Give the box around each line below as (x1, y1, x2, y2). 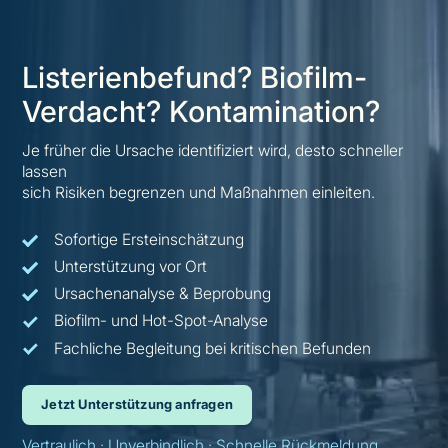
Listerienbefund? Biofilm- (22, 60, 368, 96)
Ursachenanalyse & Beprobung (53, 284, 271, 304)
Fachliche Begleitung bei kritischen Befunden (53, 338, 371, 358)
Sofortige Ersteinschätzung (53, 229, 244, 249)
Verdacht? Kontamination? (22, 94, 381, 130)
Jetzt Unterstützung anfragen (41, 396, 234, 413)
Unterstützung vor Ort (53, 256, 207, 276)
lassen (22, 161, 68, 181)
